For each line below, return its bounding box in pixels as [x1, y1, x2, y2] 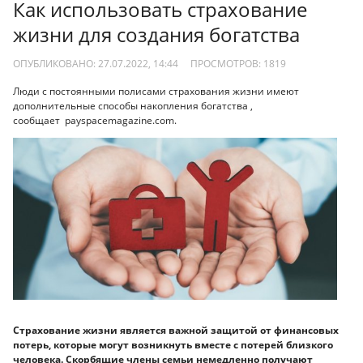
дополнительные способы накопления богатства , [13, 99, 253, 113]
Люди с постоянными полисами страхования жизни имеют [13, 84, 299, 99]
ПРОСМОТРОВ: [190, 56, 263, 70]
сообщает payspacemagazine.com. [13, 113, 177, 128]
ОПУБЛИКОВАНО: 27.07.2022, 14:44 [13, 56, 178, 70]
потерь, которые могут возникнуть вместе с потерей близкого [13, 338, 333, 352]
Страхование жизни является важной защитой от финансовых [13, 323, 339, 338]
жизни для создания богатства [13, 21, 300, 49]
